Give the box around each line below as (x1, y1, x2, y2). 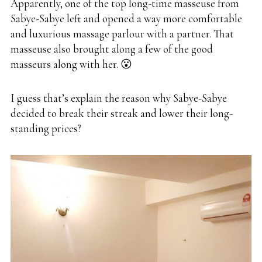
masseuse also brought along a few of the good (11, 42, 213, 56)
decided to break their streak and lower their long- (11, 106, 233, 120)
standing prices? (11, 121, 81, 135)
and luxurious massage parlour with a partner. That (11, 26, 234, 40)
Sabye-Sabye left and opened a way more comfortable (11, 11, 242, 25)
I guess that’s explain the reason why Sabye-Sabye (11, 91, 227, 105)
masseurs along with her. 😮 (11, 57, 132, 71)
